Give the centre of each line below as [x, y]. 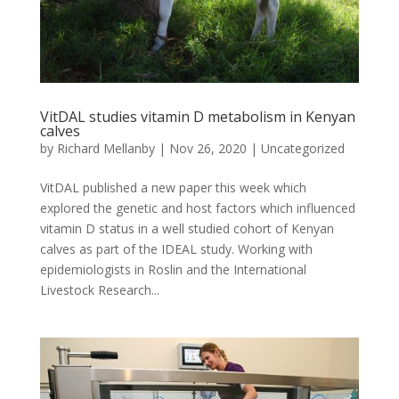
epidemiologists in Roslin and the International [173, 270]
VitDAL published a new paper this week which [173, 188]
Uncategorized [302, 149]
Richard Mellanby [106, 149]
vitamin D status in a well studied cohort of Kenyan [187, 229]
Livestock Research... [99, 290]
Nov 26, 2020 [208, 149]
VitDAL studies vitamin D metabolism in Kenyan [197, 117]
